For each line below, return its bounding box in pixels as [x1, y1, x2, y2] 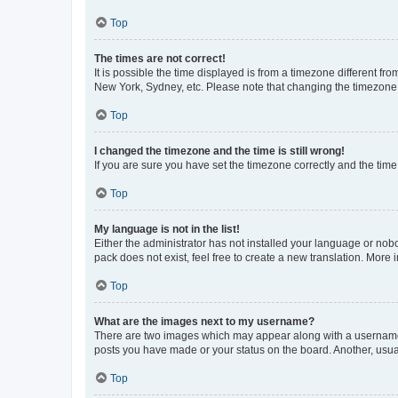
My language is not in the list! [94, 222, 240, 235]
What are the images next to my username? [94, 314, 314, 328]
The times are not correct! [94, 52, 226, 65]
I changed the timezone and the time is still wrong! [94, 144, 345, 157]
